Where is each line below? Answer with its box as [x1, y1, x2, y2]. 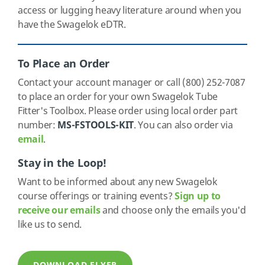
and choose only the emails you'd [100, 203, 246, 218]
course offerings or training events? [18, 189, 175, 203]
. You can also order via [133, 118, 233, 132]
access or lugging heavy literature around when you [18, 4, 241, 18]
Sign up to [174, 189, 221, 203]
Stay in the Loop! [18, 156, 107, 171]
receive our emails [18, 203, 101, 218]
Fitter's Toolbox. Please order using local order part [18, 104, 238, 118]
